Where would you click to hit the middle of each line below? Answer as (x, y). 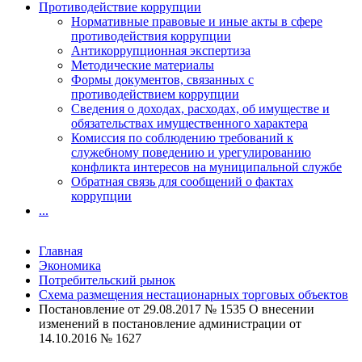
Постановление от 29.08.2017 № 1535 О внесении (177, 309)
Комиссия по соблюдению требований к (182, 138)
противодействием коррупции (155, 94)
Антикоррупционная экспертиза (161, 51)
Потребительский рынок (107, 280)
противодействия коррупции (151, 36)
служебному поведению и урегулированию (191, 152)
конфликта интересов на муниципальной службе (206, 167)
